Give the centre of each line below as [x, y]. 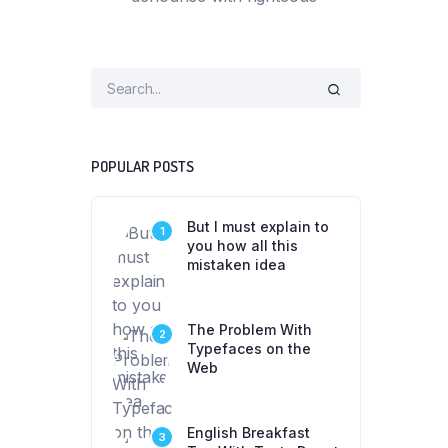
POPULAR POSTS [142, 166]
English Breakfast [248, 432]
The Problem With [249, 329]
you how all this [242, 245]
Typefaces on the [249, 348]
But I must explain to [258, 226]
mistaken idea [236, 264]
